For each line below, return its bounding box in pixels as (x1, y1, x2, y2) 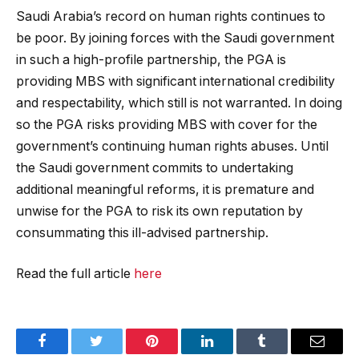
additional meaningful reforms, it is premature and (16, 181, 314, 197)
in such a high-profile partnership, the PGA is (16, 51, 286, 67)
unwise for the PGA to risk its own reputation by (16, 203, 303, 219)
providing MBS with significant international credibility (16, 73, 335, 89)
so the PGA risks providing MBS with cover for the (16, 116, 317, 132)
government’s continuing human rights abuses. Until (16, 138, 329, 154)
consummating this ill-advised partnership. (16, 224, 268, 240)
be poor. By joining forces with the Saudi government (16, 30, 334, 46)
